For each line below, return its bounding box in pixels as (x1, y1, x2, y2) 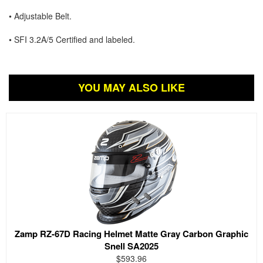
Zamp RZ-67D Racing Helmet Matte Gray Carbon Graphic (15, 227, 248, 240)
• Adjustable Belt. (9, 9, 72, 22)
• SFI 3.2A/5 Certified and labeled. (9, 33, 135, 45)
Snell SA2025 (104, 239, 159, 252)
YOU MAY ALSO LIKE (78, 79, 185, 95)
